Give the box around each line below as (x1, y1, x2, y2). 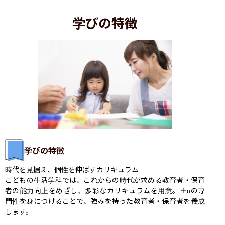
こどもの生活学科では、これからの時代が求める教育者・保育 (5, 174, 205, 185)
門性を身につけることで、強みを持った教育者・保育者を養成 (5, 195, 205, 206)
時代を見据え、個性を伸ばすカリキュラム (5, 164, 139, 174)
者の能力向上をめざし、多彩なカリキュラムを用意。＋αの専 (5, 185, 205, 195)
